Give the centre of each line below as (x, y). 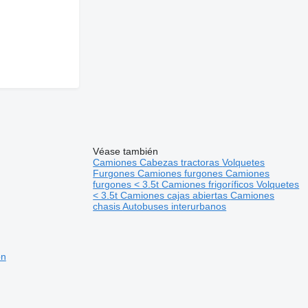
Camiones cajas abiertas (176, 195)
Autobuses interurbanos (175, 206)
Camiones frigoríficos (209, 184)
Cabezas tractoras (181, 162)
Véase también (126, 151)
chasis (108, 206)
